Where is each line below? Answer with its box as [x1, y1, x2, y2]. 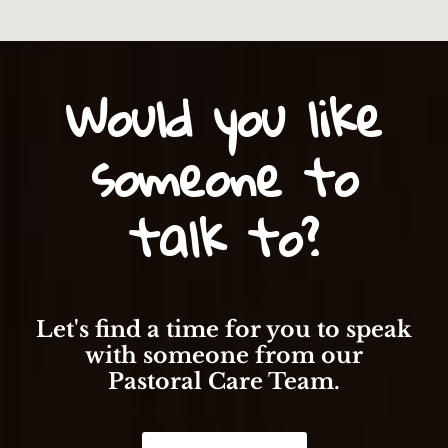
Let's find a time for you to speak [36, 315, 412, 343]
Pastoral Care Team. [108, 367, 340, 395]
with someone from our [85, 341, 363, 369]
